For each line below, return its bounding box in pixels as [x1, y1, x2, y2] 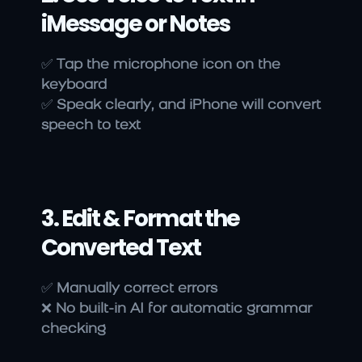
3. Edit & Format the [41, 203, 239, 235]
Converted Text [41, 232, 200, 264]
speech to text [41, 119, 141, 133]
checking [41, 322, 106, 337]
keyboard [41, 78, 107, 93]
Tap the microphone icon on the [57, 58, 280, 73]
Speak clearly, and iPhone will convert [57, 99, 321, 113]
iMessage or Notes [41, 8, 229, 40]
